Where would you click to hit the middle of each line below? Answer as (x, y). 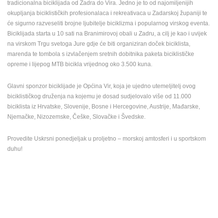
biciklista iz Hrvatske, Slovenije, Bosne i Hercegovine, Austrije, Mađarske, (104, 106)
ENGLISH (34, 10)
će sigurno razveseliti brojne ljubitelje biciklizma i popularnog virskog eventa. (109, 23)
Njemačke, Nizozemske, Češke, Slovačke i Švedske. (76, 117)
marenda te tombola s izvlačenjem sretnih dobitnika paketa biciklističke (101, 54)
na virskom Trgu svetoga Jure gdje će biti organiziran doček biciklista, (99, 44)
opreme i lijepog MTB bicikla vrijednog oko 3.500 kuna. (80, 64)
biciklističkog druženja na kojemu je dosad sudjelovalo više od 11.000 (99, 96)
